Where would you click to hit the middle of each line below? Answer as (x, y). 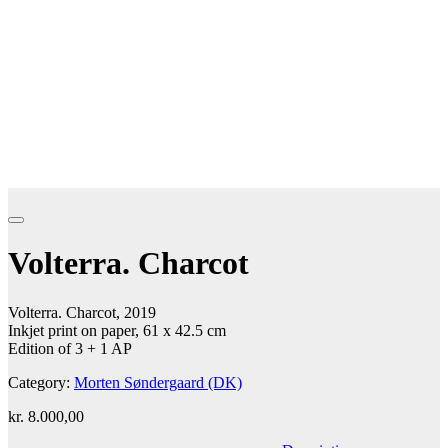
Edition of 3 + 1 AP (70, 348)
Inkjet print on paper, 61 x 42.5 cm (117, 330)
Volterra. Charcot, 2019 (82, 312)
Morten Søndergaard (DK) (158, 382)
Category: (41, 382)
